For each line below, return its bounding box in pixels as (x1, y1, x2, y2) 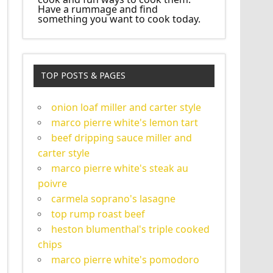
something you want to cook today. (38, 12, 201, 26)
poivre (38, 177, 68, 191)
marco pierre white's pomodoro (51, 253, 200, 267)
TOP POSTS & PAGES (40, 71, 126, 81)
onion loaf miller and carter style (51, 101, 202, 115)
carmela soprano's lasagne (51, 192, 176, 206)
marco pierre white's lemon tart (51, 116, 199, 130)
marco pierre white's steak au (51, 161, 189, 175)
